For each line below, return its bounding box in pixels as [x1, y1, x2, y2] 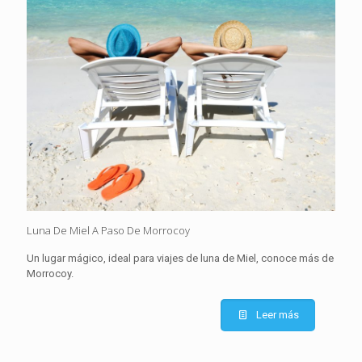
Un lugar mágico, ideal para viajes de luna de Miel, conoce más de [27, 252, 334, 265]
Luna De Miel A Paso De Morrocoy [27, 223, 190, 238]
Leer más [256, 309, 299, 322]
